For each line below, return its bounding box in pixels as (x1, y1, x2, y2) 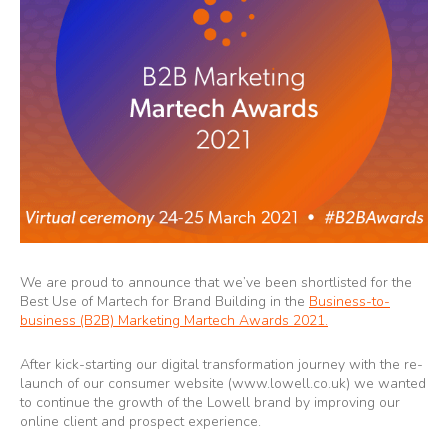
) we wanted (346, 374, 426, 393)
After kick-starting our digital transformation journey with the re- (20, 355, 423, 374)
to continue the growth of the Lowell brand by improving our (20, 393, 400, 412)
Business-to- (309, 292, 390, 311)
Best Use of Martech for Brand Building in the (20, 292, 309, 311)
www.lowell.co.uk (232, 374, 346, 393)
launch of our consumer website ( (20, 374, 232, 393)
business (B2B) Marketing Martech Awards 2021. (20, 311, 328, 330)
